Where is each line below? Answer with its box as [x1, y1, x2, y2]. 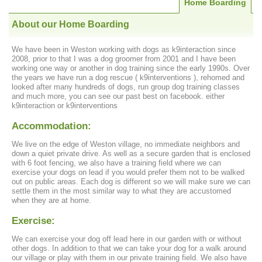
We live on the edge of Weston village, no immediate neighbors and [12, 140, 240, 149]
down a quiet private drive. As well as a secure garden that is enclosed [12, 149, 250, 158]
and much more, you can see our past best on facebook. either [12, 92, 225, 101]
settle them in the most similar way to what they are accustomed [12, 187, 231, 196]
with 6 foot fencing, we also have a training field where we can [12, 158, 221, 168]
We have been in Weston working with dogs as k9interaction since [12, 45, 236, 54]
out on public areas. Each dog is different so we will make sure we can [12, 177, 250, 187]
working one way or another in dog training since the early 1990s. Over [12, 64, 250, 73]
